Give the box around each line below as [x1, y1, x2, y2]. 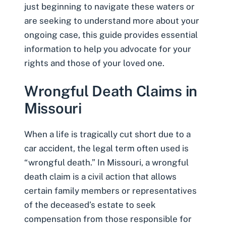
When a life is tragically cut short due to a [24, 129, 191, 140]
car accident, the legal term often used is [24, 143, 189, 154]
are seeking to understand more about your [24, 15, 199, 26]
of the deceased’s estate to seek [24, 200, 156, 210]
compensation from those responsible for [24, 214, 192, 224]
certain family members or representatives [24, 186, 197, 196]
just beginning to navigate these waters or [24, 1, 195, 12]
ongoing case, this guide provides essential [24, 29, 198, 40]
